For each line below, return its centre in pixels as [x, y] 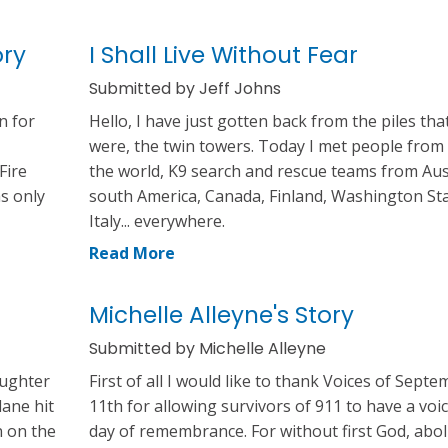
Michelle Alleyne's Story [221, 314]
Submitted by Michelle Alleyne [207, 348]
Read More [132, 252]
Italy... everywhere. [157, 220]
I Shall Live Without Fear [223, 54]
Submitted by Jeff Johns [185, 88]
